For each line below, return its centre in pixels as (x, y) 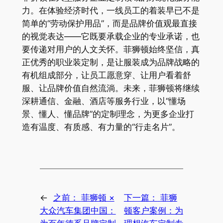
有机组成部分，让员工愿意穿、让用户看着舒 (106, 75)
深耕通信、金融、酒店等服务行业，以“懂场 (104, 101)
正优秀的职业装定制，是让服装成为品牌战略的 (111, 62)
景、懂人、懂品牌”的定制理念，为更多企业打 (108, 114)
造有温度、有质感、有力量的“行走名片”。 (101, 127)
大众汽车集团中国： (78, 211)
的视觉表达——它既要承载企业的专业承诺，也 (111, 36)
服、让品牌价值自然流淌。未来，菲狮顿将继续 (111, 88)
